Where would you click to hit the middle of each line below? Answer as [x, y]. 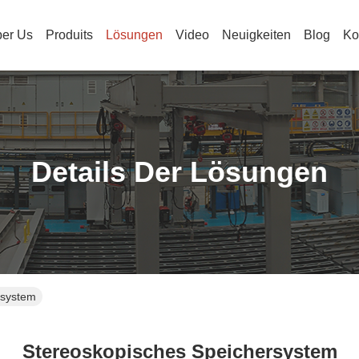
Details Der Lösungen [179, 172]
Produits [69, 35]
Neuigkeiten [256, 35]
